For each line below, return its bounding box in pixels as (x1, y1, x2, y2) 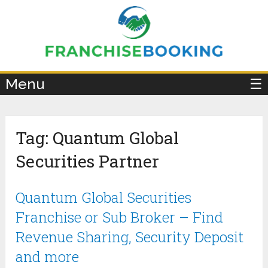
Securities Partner (16, 150, 160, 173)
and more (16, 247, 80, 267)
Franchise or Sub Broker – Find (16, 208, 224, 227)
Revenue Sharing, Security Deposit (16, 227, 244, 247)
